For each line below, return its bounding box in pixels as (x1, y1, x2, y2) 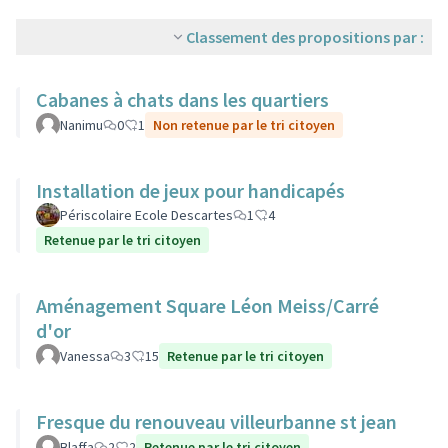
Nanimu (60, 116, 103, 134)
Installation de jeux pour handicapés (36, 178, 345, 203)
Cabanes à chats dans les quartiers (36, 87, 329, 112)
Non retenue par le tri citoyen (153, 116, 335, 134)
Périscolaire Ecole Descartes (60, 206, 233, 224)
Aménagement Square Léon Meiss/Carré (36, 293, 379, 318)
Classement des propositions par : (186, 27, 424, 47)
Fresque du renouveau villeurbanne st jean (36, 409, 397, 434)
